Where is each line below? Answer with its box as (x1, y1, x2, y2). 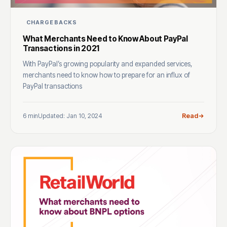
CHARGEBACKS (26, 19, 77, 26)
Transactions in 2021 (23, 44, 99, 54)
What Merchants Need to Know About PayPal (23, 34, 188, 44)
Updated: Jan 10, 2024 (38, 111, 102, 120)
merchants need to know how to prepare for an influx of (23, 71, 190, 80)
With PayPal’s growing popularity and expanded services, (23, 60, 192, 68)
